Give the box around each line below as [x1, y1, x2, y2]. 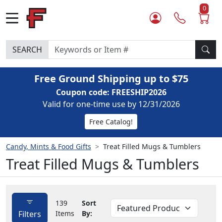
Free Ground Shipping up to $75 [34, 72, 188, 85]
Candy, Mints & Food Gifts [6, 142, 91, 151]
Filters [18, 209, 41, 220]
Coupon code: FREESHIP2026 [55, 87, 166, 98]
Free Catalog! [89, 117, 133, 126]
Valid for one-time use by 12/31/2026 [42, 99, 180, 110]
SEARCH [12, 44, 42, 55]
